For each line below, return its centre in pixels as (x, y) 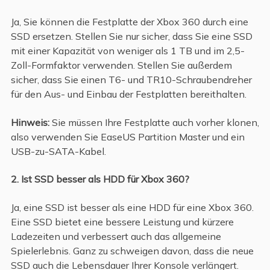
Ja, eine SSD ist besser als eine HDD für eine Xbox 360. (132, 207)
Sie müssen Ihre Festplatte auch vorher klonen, (155, 122)
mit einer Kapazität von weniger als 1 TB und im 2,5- (127, 51)
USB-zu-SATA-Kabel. (58, 151)
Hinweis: (31, 122)
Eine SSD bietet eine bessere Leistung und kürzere (122, 221)
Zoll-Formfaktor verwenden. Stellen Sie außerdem (121, 65)
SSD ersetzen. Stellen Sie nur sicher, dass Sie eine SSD (131, 36)
